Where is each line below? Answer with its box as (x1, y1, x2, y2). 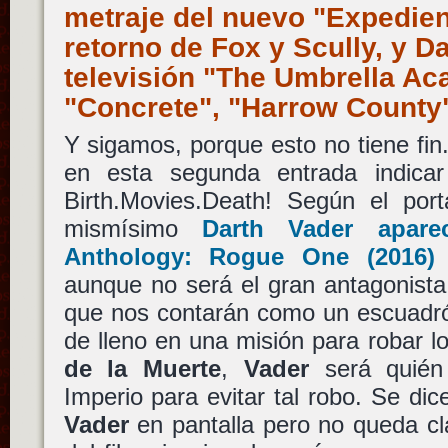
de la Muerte (63, 355, 222, 382)
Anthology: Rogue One (63, 243, 349, 270)
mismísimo (63, 215, 202, 242)
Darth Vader (201, 215, 354, 242)
